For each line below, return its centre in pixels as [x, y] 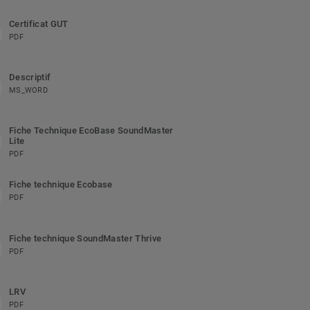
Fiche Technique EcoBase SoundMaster [91, 131]
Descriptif [30, 77]
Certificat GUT [38, 24]
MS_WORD [28, 91]
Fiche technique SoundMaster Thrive [85, 239]
